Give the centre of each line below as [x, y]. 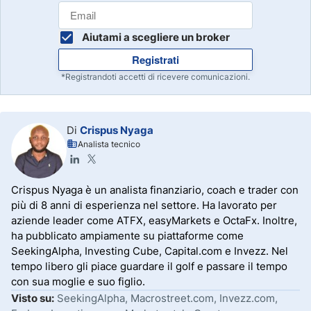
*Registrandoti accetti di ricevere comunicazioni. [155, 77]
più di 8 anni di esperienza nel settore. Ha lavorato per [144, 205]
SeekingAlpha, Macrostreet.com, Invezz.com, [167, 298]
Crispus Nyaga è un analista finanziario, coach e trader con [155, 190]
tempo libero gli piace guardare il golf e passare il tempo [149, 266]
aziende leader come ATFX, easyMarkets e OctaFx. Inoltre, [154, 220]
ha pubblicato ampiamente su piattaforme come [127, 236]
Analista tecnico [109, 144]
